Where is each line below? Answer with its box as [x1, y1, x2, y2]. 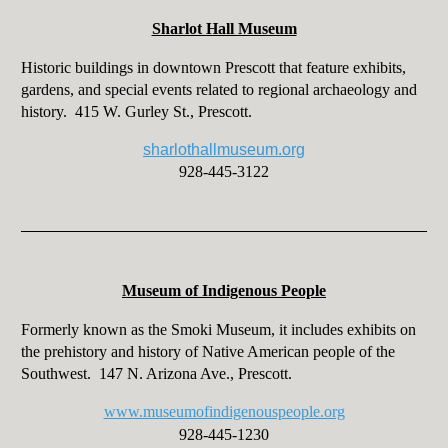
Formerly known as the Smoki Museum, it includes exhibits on [20, 321, 416, 339]
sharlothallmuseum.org [143, 141, 305, 159]
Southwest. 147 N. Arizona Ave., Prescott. [20, 365, 292, 383]
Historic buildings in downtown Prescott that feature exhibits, [20, 59, 406, 77]
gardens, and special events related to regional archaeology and [20, 81, 417, 99]
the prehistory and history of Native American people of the [20, 343, 395, 361]
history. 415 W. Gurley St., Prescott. [20, 103, 252, 121]
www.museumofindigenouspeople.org [103, 403, 345, 421]
